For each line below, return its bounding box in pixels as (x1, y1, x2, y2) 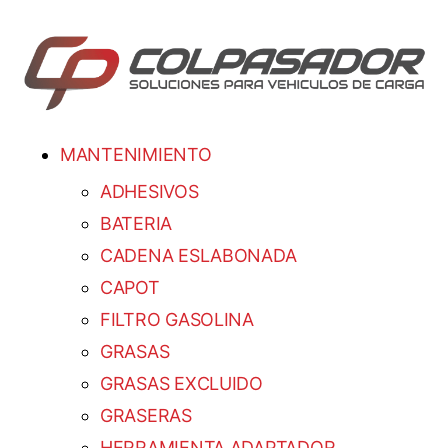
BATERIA (100, 213, 173, 235)
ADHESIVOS (100, 181, 199, 203)
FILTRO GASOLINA (100, 309, 254, 331)
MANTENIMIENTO (60, 144, 212, 166)
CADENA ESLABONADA (100, 245, 297, 267)
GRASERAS (100, 405, 192, 427)
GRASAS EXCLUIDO (100, 373, 263, 395)
